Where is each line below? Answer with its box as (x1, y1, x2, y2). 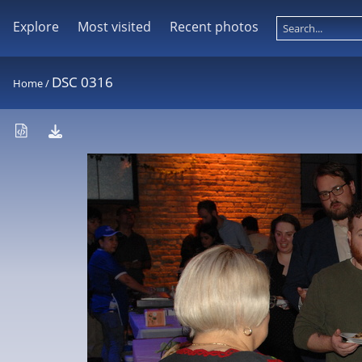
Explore (13, 18, 59, 36)
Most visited (77, 18, 151, 36)
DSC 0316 (52, 73, 113, 91)
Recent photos (169, 18, 259, 36)
